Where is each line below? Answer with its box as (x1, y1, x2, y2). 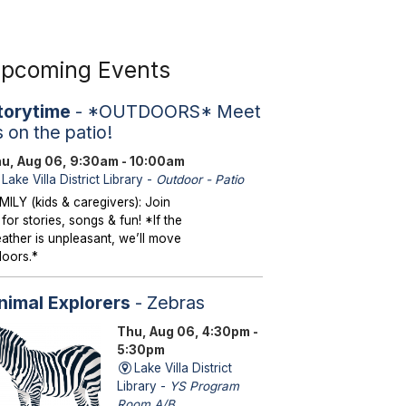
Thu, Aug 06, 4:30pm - (116, 324, 258, 339)
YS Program (169, 378, 239, 393)
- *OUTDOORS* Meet (70, 101, 261, 123)
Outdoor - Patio (155, 172, 244, 188)
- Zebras (130, 291, 205, 314)
